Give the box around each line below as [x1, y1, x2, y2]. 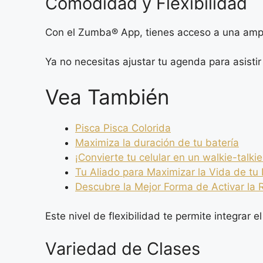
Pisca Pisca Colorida [75, 122, 171, 134]
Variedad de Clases [45, 238, 200, 259]
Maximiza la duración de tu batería [75, 136, 239, 149]
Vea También [45, 84, 169, 109]
